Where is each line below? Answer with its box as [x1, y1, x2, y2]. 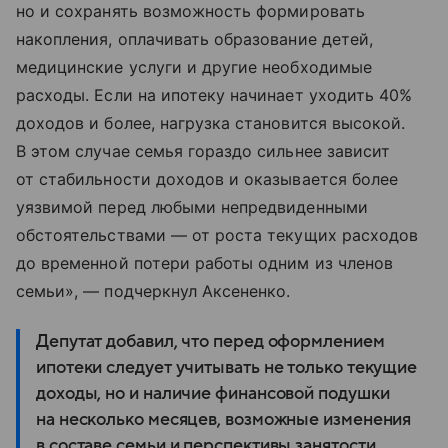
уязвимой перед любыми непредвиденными [16, 196, 368, 217]
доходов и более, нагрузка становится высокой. [16, 112, 406, 133]
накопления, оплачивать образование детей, [16, 28, 373, 49]
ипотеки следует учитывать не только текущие [36, 357, 418, 377]
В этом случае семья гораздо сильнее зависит [16, 140, 391, 161]
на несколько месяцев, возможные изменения [36, 409, 412, 429]
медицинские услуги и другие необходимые [16, 56, 372, 77]
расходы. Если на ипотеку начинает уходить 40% [16, 84, 413, 105]
